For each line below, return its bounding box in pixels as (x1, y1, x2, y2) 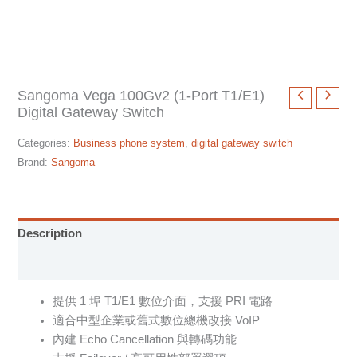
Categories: (18, 136, 74, 149)
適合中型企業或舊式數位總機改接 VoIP (53, 313, 261, 327)
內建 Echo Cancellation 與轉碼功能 (53, 332, 237, 346)
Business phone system (73, 136, 186, 149)
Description (18, 227, 83, 241)
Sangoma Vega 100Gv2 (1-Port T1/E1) (18, 86, 265, 104)
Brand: (18, 155, 52, 168)
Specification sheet (18, 257, 124, 271)
